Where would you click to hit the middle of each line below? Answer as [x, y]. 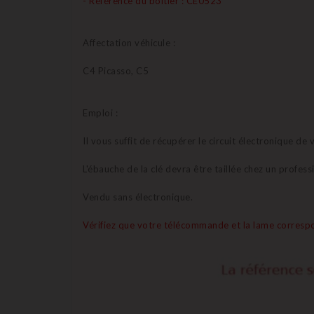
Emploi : [100, 112]
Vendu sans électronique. [138, 197]
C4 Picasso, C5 [116, 70]
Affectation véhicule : [129, 42]
